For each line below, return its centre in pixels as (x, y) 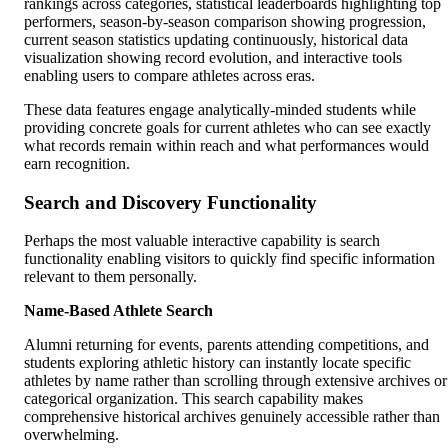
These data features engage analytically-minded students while (220, 109)
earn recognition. (77, 163)
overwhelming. (71, 435)
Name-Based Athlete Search (118, 311)
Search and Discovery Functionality (170, 202)
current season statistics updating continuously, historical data (216, 39)
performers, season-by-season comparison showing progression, (225, 21)
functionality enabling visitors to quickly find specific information (229, 259)
